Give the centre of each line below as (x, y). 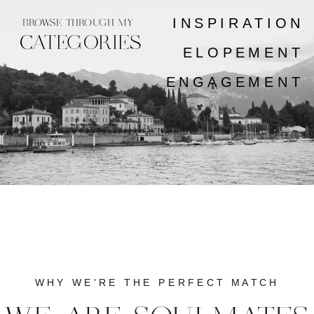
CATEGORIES (81, 43)
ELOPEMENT (243, 52)
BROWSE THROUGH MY (78, 23)
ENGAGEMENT (235, 81)
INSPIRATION (238, 22)
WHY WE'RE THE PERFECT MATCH (157, 282)
